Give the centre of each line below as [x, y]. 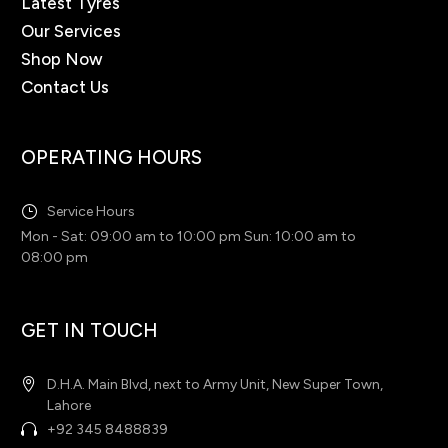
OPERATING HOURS [111, 158]
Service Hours [91, 212]
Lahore [69, 406]
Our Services [71, 30]
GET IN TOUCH [89, 331]
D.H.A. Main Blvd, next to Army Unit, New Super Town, [215, 385]
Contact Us [65, 86]
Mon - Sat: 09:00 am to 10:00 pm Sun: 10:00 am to [188, 237]
